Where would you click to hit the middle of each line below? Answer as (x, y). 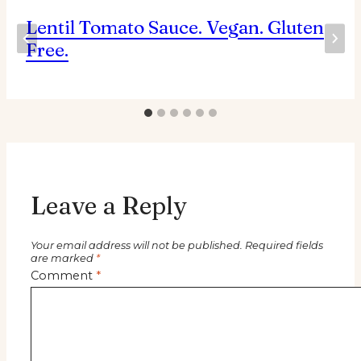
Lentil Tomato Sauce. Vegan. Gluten (175, 27)
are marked (63, 259)
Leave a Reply (109, 205)
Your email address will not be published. (137, 246)
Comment (63, 275)
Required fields (284, 246)
